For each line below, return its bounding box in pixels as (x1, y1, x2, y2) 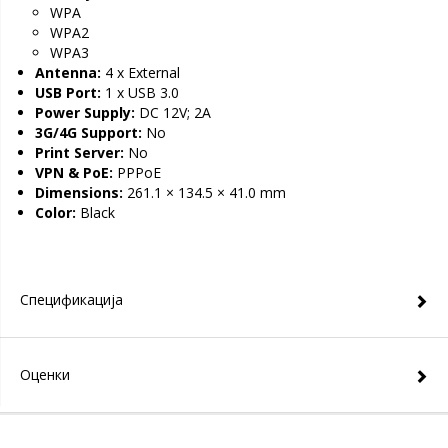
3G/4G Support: (35, 123, 142, 142)
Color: (35, 203, 76, 222)
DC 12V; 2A (135, 103, 211, 122)
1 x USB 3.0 (101, 83, 179, 102)
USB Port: (35, 83, 101, 102)
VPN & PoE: (35, 163, 113, 182)
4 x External (101, 63, 180, 82)
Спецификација (20, 290, 123, 309)
